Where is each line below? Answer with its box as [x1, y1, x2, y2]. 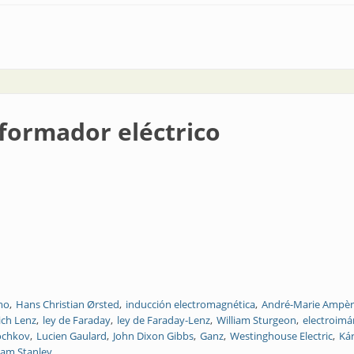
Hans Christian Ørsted [16, 297, 119, 311]
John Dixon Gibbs [113, 329, 194, 343]
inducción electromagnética [126, 297, 255, 311]
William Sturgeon [217, 313, 296, 327]
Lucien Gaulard [36, 329, 107, 343]
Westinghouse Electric [230, 329, 333, 343]
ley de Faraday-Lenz [117, 313, 210, 327]
